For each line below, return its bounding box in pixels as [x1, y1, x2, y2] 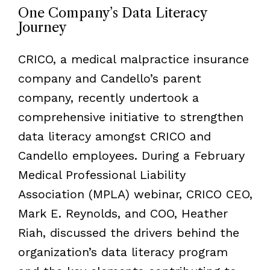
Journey [17, 19, 66, 36]
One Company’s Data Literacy [17, 4, 207, 21]
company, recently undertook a [17, 90, 199, 105]
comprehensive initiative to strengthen [17, 109, 243, 124]
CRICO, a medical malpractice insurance [17, 51, 249, 66]
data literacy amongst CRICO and [17, 128, 211, 143]
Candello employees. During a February [17, 148, 245, 163]
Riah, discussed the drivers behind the [17, 225, 239, 240]
